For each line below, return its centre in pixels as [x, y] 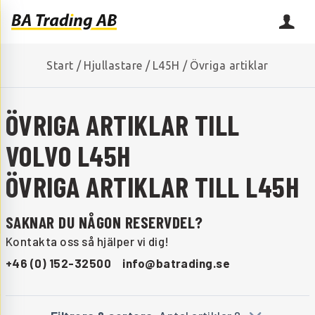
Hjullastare [113, 65]
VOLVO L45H [68, 155]
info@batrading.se [176, 263]
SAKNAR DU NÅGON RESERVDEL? [104, 222]
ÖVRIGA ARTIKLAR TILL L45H [152, 186]
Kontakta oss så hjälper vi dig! [88, 242]
